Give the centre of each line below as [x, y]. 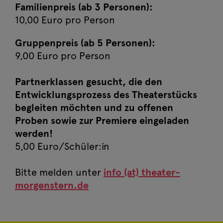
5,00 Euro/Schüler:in [62, 147]
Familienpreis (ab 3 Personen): [84, 7]
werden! [34, 134]
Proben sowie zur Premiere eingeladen [102, 121]
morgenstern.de [52, 185]
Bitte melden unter [59, 172]
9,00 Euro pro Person [63, 56]
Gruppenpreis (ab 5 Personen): [85, 43]
